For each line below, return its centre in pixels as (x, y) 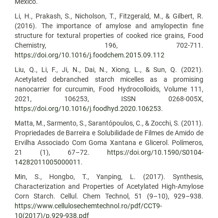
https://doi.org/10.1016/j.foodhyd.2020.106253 (88, 108)
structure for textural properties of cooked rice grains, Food (109, 35)
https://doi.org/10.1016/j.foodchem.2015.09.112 (90, 55)
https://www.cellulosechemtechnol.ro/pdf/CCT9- (88, 206)
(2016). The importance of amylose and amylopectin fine (109, 26)
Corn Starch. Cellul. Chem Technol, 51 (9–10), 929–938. (109, 196)
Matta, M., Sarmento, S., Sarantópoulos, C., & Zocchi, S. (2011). (109, 123)
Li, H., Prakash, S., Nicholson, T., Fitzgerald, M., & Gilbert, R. (109, 16)
